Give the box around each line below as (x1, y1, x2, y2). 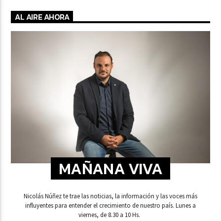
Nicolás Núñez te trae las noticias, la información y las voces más (24, 192, 197, 201)
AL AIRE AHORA (15, 11, 70, 23)
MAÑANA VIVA (58, 156, 163, 181)
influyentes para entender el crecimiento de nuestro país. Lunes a (25, 201, 176, 210)
